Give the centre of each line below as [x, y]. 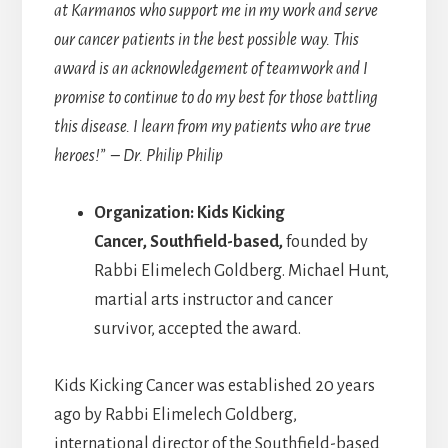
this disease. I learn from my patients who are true [212, 127]
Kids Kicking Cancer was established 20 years [214, 386]
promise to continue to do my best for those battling [215, 98]
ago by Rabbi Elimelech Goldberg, [175, 415]
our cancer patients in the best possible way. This [206, 40]
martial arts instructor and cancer [213, 300]
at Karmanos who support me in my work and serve [215, 11]
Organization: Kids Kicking [188, 213]
